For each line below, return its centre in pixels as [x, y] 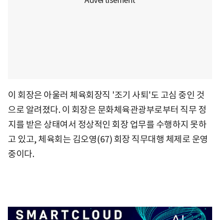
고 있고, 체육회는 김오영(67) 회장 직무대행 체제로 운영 [108, 139]
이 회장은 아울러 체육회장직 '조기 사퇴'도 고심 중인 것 [106, 95]
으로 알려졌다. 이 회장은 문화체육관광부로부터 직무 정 [107, 110]
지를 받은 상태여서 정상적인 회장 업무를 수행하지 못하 [107, 124]
